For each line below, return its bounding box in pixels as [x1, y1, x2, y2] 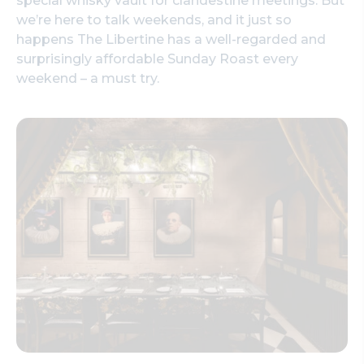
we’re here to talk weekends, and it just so [16, 11, 292, 28]
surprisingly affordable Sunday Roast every [16, 50, 298, 67]
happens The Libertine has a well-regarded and [16, 31, 326, 47]
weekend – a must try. [16, 70, 159, 86]
